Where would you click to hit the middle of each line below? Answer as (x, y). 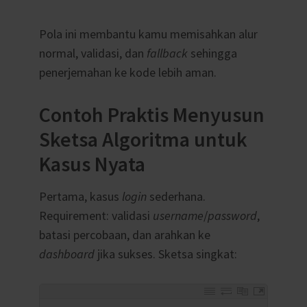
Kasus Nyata (92, 164)
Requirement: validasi (96, 216)
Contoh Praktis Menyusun (151, 115)
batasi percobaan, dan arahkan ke (124, 235)
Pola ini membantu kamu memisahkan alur (148, 34)
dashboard (66, 254)
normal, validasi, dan (93, 53)
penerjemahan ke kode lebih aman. (127, 73)
